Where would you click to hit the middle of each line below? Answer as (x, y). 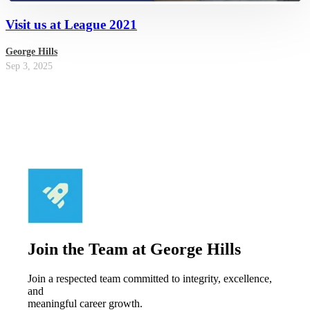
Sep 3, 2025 (29, 66)
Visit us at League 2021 (71, 25)
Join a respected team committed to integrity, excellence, (150, 278)
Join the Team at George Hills (134, 249)
